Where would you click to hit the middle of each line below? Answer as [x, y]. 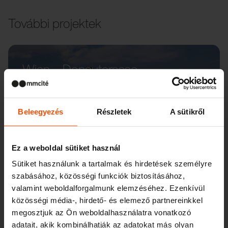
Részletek [114, 111]
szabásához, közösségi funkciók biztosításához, [98, 176]
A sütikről [187, 111]
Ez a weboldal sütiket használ [66, 148]
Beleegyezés [41, 111]
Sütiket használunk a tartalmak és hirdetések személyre [112, 163]
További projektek [55, 23]
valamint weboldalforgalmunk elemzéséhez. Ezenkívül [108, 188]
